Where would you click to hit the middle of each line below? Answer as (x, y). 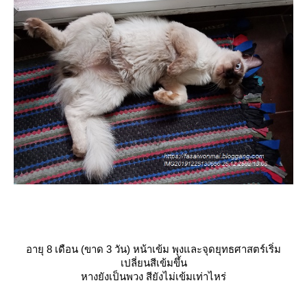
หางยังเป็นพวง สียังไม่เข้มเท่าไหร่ (153, 277)
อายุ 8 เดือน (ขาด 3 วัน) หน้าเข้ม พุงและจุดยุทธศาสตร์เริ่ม (153, 249)
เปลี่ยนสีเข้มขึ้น (153, 263)
